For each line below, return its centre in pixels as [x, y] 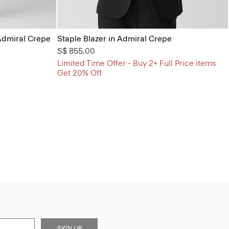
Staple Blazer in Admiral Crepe [114, 38]
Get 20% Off [79, 73]
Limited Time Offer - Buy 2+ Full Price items [137, 63]
